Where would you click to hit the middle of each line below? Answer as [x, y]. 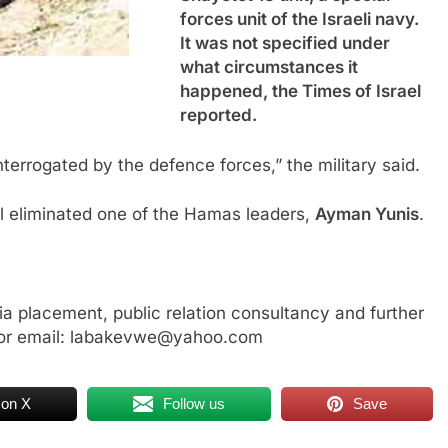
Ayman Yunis [367, 214]
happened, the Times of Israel [300, 91]
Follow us [194, 403]
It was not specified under [285, 43]
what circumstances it [269, 67]
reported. [218, 115]
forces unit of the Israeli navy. [299, 19]
